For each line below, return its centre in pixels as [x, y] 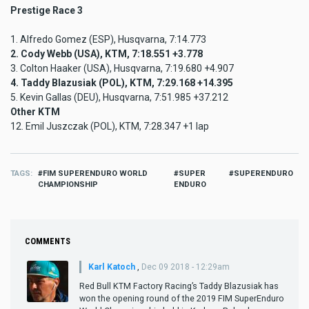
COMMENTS [48, 241]
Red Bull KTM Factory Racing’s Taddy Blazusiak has [179, 286]
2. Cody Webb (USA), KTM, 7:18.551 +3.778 [107, 53]
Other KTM [35, 111]
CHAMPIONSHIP [68, 184]
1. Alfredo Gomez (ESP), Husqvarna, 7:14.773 [109, 39]
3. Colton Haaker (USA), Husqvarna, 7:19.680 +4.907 [123, 68]
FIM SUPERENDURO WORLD [95, 173]
